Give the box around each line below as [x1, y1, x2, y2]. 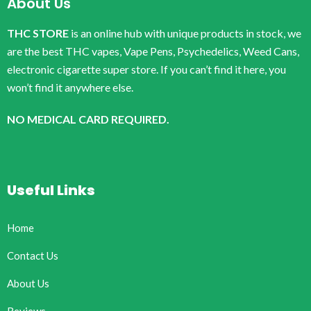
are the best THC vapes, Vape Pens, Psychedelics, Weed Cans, [7, 44, 299, 58]
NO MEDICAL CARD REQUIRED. [7, 112, 169, 126]
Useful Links [7, 180, 95, 201]
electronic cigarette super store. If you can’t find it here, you [7, 62, 286, 76]
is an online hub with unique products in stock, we [69, 26, 301, 40]
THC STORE [7, 26, 69, 40]
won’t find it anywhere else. [7, 81, 133, 94]
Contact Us [7, 249, 58, 262]
